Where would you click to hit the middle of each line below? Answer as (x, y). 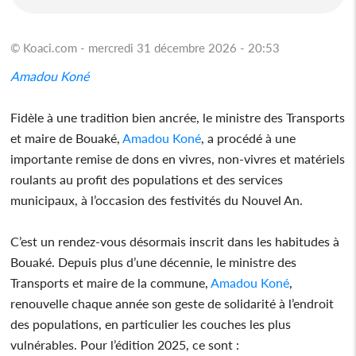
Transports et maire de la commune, (111, 282)
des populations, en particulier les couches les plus (151, 323)
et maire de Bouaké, (67, 137)
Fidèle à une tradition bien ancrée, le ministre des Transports (178, 117)
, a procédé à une (249, 137)
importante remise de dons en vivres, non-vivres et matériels (178, 158)
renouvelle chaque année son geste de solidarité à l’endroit (172, 303)
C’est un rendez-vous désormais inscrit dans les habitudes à (175, 241)
